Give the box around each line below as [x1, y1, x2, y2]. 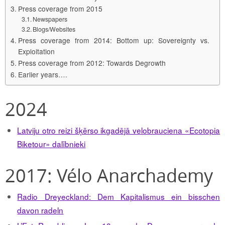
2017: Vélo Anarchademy [5, 163, 213, 188]
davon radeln [17, 204, 64, 216]
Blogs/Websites [33, 25, 76, 34]
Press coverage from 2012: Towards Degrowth [18, 58, 166, 68]
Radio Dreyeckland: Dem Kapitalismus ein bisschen [17, 191, 220, 202]
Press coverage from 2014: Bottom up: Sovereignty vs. [18, 35, 209, 46]
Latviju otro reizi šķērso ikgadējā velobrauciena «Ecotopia [17, 125, 220, 136]
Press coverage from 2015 [18, 4, 102, 14]
